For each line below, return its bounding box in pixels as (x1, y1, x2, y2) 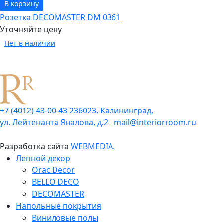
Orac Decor (32, 164, 75, 175)
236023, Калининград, (69, 105, 153, 116)
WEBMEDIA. (71, 140, 115, 152)
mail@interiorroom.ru (114, 116, 196, 128)
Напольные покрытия (16, 200, 101, 211)
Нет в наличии (4, 38, 55, 48)
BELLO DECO (32, 176, 79, 187)
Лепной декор (16, 152, 70, 164)
